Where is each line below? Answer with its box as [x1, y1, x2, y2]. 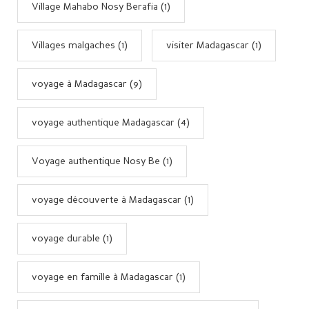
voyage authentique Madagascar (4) [32, 117, 190, 128]
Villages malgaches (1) [32, 40, 128, 50]
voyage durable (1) [32, 233, 112, 243]
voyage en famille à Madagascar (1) [32, 272, 186, 282]
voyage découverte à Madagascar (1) [32, 195, 194, 205]
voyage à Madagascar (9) [32, 79, 142, 89]
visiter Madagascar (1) [166, 40, 261, 50]
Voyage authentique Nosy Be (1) [32, 156, 172, 166]
